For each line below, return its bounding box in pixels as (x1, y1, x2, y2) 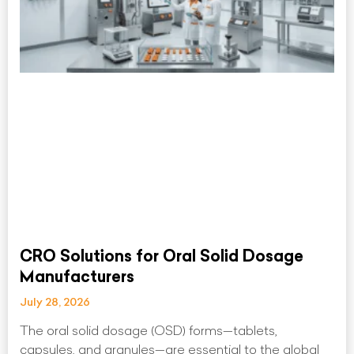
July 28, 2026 (20, 295, 90, 310)
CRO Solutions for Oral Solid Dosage (20, 246, 303, 266)
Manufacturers (20, 266, 134, 287)
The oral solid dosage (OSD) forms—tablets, (20, 322, 277, 339)
